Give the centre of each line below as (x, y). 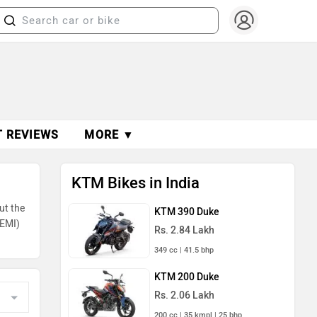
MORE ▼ (110, 135)
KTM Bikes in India (136, 183)
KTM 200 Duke (187, 277)
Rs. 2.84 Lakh (184, 230)
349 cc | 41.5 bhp (184, 250)
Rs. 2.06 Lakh (184, 295)
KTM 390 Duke (187, 212)
